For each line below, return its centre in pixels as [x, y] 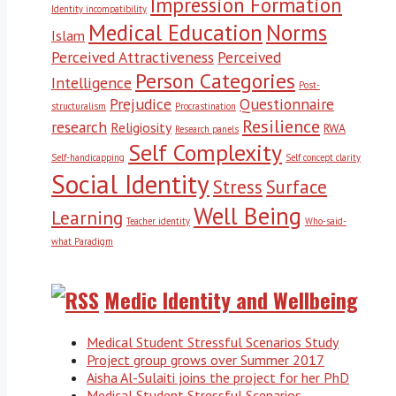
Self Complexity [205, 152]
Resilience [281, 126]
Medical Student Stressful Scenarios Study [213, 342]
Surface [297, 187]
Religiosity [141, 127]
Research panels [207, 129]
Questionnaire [287, 103]
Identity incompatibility [99, 8]
